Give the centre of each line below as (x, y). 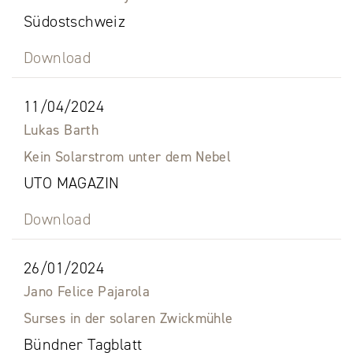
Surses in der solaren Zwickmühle (128, 319)
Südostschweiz (75, 22)
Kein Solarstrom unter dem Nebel (128, 157)
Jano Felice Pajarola (87, 292)
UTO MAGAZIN (72, 183)
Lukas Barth (61, 130)
